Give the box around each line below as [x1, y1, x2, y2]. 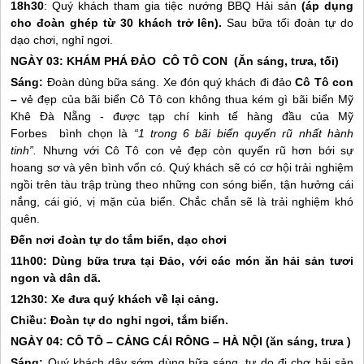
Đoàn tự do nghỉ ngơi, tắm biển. [50, 314, 229, 327]
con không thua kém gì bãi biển [162, 93, 338, 106]
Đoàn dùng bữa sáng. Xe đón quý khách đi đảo [46, 76, 292, 89]
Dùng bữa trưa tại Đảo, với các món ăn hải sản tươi [51, 254, 353, 267]
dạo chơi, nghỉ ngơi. [11, 33, 114, 46]
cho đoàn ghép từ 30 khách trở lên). [11, 16, 227, 29]
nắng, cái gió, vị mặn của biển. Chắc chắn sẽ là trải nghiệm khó [11, 195, 353, 208]
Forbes [11, 127, 48, 140]
